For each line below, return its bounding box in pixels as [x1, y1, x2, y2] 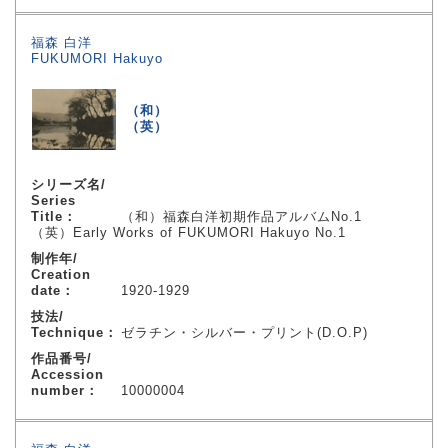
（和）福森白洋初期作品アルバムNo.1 [121, 209, 362, 224]
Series [31, 193, 76, 208]
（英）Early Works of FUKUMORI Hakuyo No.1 [31, 225, 346, 240]
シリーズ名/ [31, 177, 106, 192]
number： [31, 383, 99, 398]
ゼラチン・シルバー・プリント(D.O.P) [121, 325, 368, 340]
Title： [31, 209, 77, 224]
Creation [31, 267, 91, 282]
